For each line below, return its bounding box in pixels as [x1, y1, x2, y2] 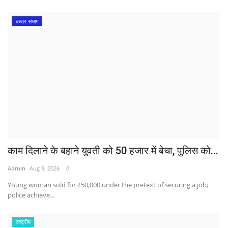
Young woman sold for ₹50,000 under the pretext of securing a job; [8, 180, 208, 190]
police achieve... [8, 190, 54, 200]
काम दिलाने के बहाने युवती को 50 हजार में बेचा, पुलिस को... [8, 145, 218, 157]
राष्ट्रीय [15, 218, 31, 226]
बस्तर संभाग [15, 17, 39, 25]
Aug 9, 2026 [30, 164, 60, 173]
